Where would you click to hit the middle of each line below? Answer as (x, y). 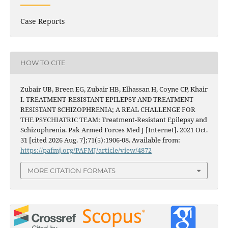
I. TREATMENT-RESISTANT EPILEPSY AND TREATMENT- (108, 99)
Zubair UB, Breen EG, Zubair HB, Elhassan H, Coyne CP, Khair (114, 89)
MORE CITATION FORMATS (72, 171)
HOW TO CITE (43, 63)
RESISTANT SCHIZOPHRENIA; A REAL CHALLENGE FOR (108, 109)
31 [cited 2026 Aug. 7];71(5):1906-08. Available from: (100, 140)
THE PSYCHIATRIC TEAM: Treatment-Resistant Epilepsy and (113, 119)
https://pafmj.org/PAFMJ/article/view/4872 (86, 150)
